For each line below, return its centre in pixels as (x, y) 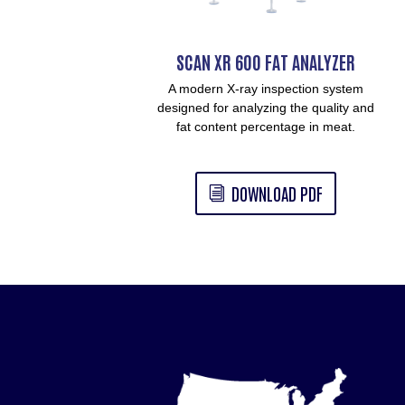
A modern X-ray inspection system (265, 89)
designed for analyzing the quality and (265, 108)
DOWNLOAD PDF (277, 193)
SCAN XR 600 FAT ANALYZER (265, 62)
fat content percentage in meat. (265, 127)
